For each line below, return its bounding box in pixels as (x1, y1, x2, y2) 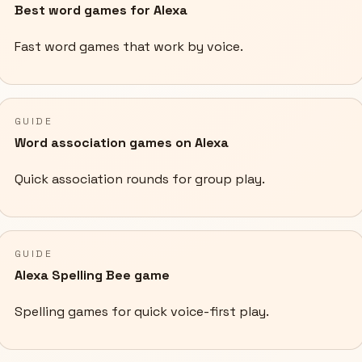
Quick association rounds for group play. (14, 170, 265, 188)
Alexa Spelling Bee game (14, 267, 170, 284)
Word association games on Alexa (14, 134, 229, 152)
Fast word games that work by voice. (14, 38, 243, 56)
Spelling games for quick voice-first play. (14, 303, 269, 321)
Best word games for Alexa (14, 2, 187, 19)
